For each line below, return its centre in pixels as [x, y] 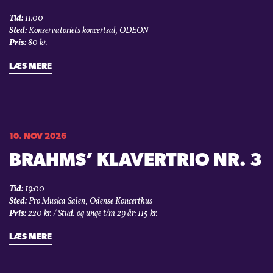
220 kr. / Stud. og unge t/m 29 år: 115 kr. [92, 214]
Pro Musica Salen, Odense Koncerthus [90, 202]
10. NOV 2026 [38, 137]
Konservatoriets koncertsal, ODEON [87, 31]
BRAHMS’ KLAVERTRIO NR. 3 [136, 161]
